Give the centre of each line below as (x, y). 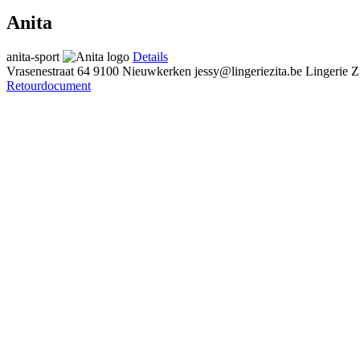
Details (150, 56)
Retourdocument (49, 85)
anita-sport (33, 56)
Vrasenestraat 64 (48, 71)
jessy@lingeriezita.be (248, 71)
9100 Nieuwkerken (142, 71)
